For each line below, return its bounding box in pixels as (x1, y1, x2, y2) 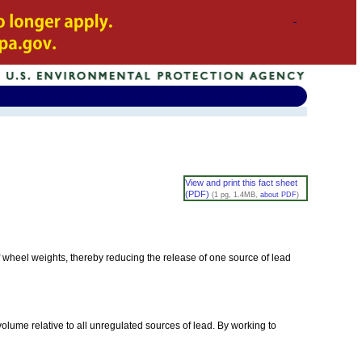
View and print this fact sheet (184, 177, 297, 187)
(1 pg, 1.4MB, (211, 190, 260, 199)
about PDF (259, 190, 297, 199)
